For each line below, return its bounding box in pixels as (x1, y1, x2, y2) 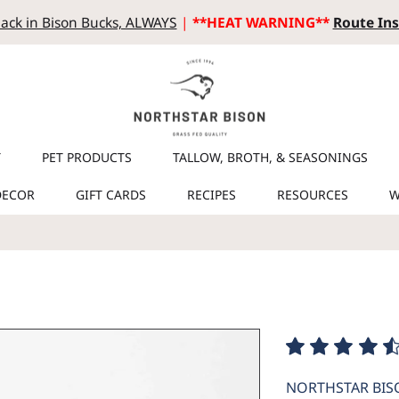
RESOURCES (277, 185, 348, 203)
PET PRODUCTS (42, 148, 132, 166)
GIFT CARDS (76, 185, 146, 203)
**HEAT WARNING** (191, 12, 333, 32)
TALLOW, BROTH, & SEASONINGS (173, 148, 368, 166)
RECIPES (187, 185, 236, 203)
